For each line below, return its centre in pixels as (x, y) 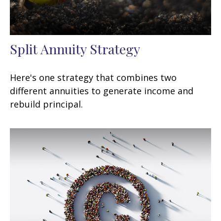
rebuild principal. (46, 104)
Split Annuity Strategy (75, 49)
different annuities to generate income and (102, 91)
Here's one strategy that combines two (93, 77)
